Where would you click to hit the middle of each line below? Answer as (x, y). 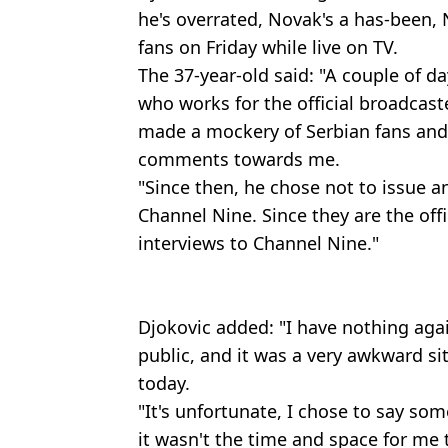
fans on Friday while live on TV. (268, 46)
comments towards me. (239, 158)
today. (164, 382)
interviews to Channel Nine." (258, 242)
